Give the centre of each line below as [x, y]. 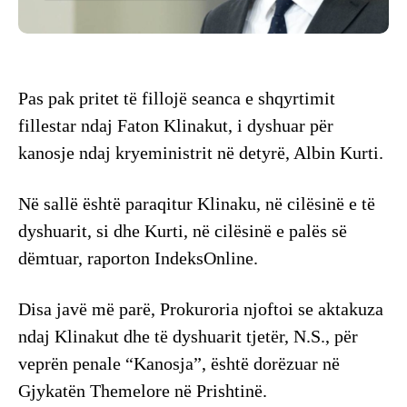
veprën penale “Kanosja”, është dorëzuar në [179, 364]
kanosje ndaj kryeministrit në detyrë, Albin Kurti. [201, 153]
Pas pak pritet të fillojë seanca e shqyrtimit [177, 99]
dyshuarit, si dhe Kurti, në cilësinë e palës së [183, 231]
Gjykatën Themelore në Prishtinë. [143, 391]
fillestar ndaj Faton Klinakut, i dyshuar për [176, 126]
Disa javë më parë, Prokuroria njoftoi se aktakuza [201, 309]
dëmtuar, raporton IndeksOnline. [138, 258]
